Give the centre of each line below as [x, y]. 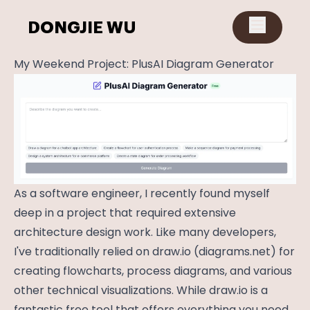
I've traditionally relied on [83, 252]
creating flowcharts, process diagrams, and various [153, 271]
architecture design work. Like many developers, [145, 232]
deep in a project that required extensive [125, 213]
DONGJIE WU [82, 27]
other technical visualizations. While [111, 291]
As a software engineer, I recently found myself [142, 194]
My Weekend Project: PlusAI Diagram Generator [144, 64]
